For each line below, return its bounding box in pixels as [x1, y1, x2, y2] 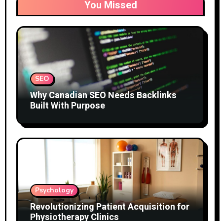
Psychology [35, 185, 74, 195]
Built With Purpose [30, 99, 105, 113]
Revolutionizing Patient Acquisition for [30, 200, 189, 214]
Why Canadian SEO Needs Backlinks [30, 89, 177, 103]
